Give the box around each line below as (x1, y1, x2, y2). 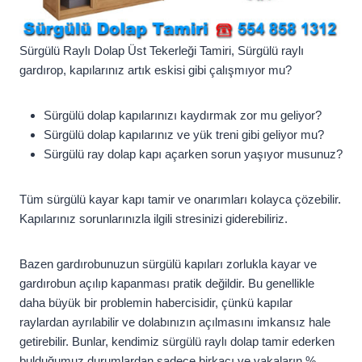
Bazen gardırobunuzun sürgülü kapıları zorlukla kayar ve (19, 257, 317, 271)
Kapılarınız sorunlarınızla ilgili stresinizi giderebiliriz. (19, 212, 288, 226)
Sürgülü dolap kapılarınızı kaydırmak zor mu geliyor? (44, 108, 322, 123)
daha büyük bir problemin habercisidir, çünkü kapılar (19, 296, 293, 310)
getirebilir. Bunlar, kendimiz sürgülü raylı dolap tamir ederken (19, 335, 335, 349)
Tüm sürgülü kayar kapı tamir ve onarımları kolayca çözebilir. (19, 192, 341, 207)
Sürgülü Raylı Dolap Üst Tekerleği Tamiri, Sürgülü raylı (19, 44, 304, 58)
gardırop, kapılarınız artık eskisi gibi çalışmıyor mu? (19, 63, 292, 78)
